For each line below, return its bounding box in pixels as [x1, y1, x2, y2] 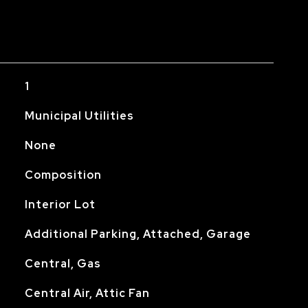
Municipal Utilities [24, 109, 134, 123]
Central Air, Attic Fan [24, 286, 150, 300]
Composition [24, 168, 102, 182]
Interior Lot [24, 197, 96, 212]
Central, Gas [24, 256, 101, 271]
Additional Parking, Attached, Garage [24, 227, 251, 241]
